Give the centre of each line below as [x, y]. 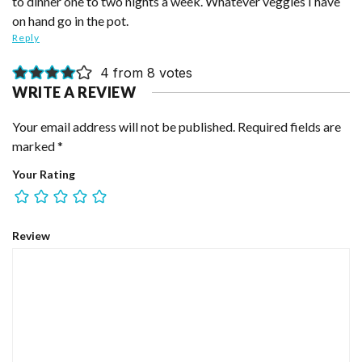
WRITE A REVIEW [74, 92]
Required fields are [289, 126]
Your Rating [44, 174]
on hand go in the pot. [70, 20]
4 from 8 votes [146, 73]
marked [35, 145]
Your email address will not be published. [127, 126]
